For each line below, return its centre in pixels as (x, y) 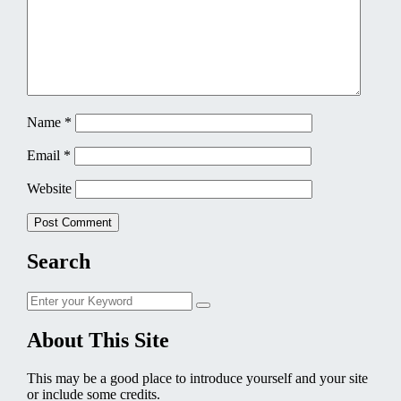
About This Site (98, 341)
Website (49, 189)
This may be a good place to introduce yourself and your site (197, 379)
